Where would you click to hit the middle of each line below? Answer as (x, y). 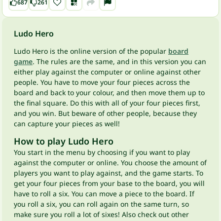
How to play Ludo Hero (64, 141)
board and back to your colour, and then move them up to (109, 92)
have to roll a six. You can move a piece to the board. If (104, 194)
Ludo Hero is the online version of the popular (91, 51)
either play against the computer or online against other (107, 72)
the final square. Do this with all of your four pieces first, (107, 103)
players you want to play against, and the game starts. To (109, 173)
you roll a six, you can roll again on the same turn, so (101, 204)
